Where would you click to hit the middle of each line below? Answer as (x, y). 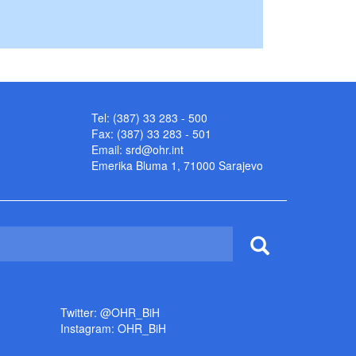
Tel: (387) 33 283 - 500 (149, 118)
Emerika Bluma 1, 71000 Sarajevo (177, 166)
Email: (108, 150)
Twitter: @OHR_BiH (110, 313)
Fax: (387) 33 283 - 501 (151, 134)
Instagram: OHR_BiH (113, 329)
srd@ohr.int (155, 150)
